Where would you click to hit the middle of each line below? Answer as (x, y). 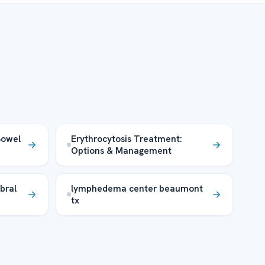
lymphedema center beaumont (137, 188)
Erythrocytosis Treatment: (127, 138)
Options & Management (122, 150)
